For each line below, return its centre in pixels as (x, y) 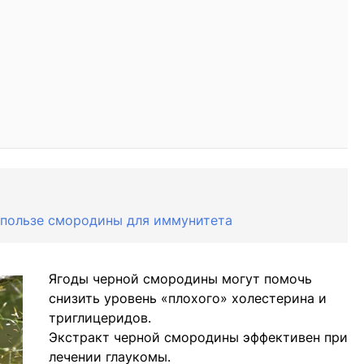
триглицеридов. (100, 318)
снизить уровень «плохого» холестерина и (188, 299)
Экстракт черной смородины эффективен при (198, 338)
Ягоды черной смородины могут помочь (180, 279)
